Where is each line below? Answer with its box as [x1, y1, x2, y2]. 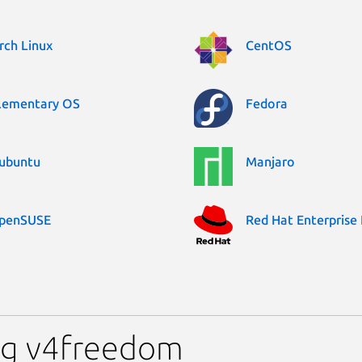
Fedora [246, 96, 288, 112]
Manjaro [246, 154, 295, 170]
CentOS [246, 38, 292, 53]
